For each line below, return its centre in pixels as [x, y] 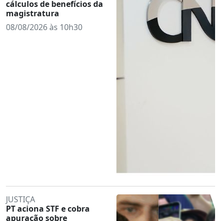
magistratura [33, 13]
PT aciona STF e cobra [48, 208]
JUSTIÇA [20, 199]
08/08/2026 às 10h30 [44, 27]
